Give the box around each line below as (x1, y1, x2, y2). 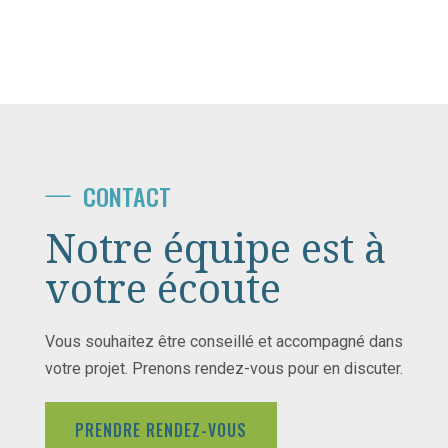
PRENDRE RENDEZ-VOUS (74, 418, 247, 443)
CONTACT (70, 178, 171, 215)
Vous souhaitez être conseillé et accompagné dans (44, 332, 403, 352)
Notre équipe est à (44, 220, 386, 276)
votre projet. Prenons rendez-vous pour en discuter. (44, 359, 403, 379)
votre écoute (44, 260, 281, 316)
